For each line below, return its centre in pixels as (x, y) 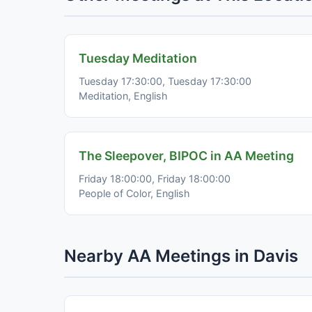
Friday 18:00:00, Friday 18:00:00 (155, 178)
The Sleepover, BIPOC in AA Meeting (186, 155)
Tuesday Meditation (138, 58)
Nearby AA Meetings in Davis (181, 256)
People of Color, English (134, 193)
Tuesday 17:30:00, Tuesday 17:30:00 (165, 81)
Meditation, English (123, 95)
